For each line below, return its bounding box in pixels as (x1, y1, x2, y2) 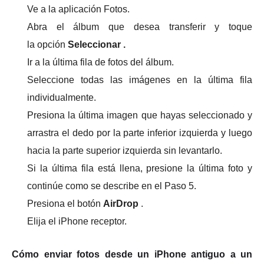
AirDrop (103, 198, 138, 209)
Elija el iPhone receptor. (27, 216, 127, 226)
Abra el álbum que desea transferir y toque (27, 21, 252, 32)
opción (37, 39, 68, 49)
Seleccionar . (68, 39, 126, 49)
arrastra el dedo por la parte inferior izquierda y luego (27, 127, 252, 138)
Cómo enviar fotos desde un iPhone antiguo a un (12, 249, 252, 259)
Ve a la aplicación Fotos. (27, 4, 130, 14)
